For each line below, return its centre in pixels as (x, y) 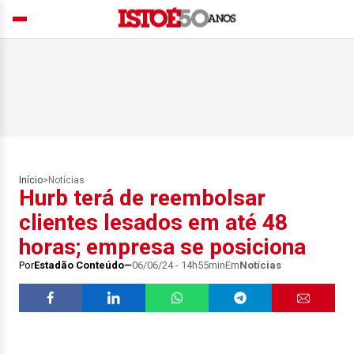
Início (31, 180)
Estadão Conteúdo (79, 265)
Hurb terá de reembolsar (142, 198)
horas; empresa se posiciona (162, 247)
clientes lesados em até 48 (153, 222)
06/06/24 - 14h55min (179, 265)
